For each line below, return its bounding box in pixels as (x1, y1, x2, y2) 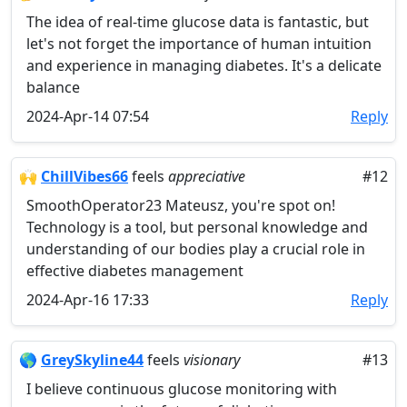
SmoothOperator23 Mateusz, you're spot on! (26, 195, 335, 215)
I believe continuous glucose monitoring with (26, 379, 337, 399)
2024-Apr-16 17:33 (26, 290, 149, 310)
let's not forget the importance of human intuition (26, 34, 372, 54)
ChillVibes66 (41, 166, 128, 186)
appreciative (168, 166, 245, 186)
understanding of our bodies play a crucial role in (26, 239, 365, 259)
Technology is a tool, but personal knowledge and (26, 217, 368, 237)
